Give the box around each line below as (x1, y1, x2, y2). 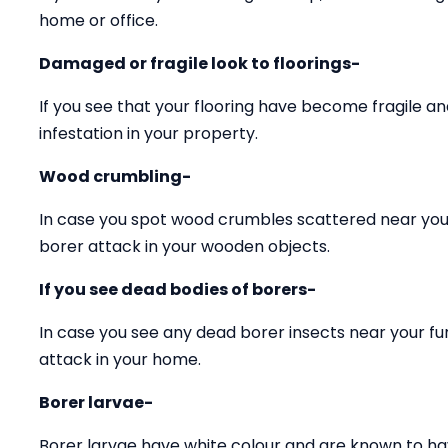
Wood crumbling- (39, 165, 191, 188)
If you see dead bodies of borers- (39, 278, 316, 301)
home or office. (39, 9, 158, 32)
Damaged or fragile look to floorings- (39, 52, 360, 75)
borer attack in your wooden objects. (39, 235, 330, 258)
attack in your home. (39, 348, 201, 371)
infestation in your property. (39, 122, 258, 145)
